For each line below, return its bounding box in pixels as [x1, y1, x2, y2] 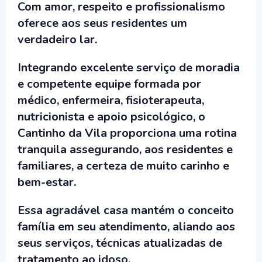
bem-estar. [18, 174, 76, 190]
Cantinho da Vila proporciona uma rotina [18, 125, 237, 141]
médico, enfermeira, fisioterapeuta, [18, 92, 204, 108]
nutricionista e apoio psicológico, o [18, 109, 205, 125]
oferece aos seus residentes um [18, 15, 187, 31]
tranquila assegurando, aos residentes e [18, 142, 233, 157]
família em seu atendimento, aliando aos [18, 219, 235, 235]
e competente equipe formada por [18, 76, 201, 92]
